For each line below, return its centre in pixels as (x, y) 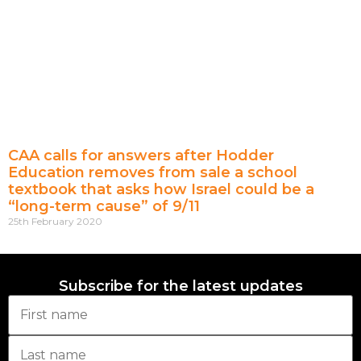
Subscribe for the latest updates (180, 286)
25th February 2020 (55, 222)
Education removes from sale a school (153, 173)
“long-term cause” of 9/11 (104, 207)
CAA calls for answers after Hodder (141, 156)
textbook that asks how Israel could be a (161, 190)
